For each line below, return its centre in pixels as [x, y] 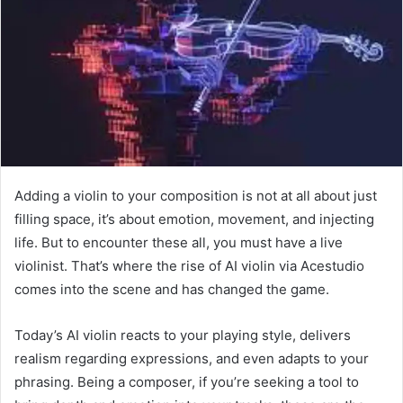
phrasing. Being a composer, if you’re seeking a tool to [187, 382]
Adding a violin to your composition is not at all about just [196, 196]
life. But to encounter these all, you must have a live [179, 243]
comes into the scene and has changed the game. [174, 290]
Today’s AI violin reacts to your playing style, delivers [183, 336]
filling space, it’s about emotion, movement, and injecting [194, 219]
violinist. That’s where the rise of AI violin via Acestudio [189, 266]
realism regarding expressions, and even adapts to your [192, 359]
